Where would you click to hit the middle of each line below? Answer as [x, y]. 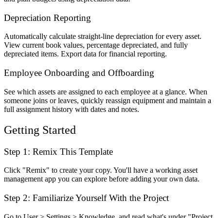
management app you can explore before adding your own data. [102, 179]
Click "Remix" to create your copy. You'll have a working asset [101, 170]
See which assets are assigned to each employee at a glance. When [106, 91]
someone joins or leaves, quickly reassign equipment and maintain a [108, 100]
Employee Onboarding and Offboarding [79, 73]
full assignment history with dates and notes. [72, 109]
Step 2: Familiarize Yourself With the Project [86, 198]
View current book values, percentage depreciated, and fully [96, 45]
